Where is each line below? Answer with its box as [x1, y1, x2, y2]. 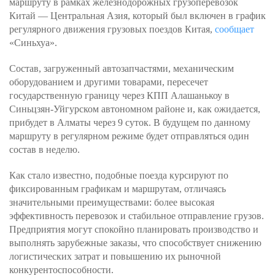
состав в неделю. [9, 144, 80, 155]
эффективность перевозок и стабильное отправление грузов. [9, 211, 264, 221]
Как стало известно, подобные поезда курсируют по [9, 170, 228, 180]
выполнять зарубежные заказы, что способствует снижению [9, 238, 261, 248]
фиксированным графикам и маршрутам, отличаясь [9, 184, 226, 194]
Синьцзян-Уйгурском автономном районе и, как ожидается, [9, 104, 260, 114]
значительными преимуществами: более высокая [9, 197, 214, 207]
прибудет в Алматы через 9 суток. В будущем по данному [9, 117, 250, 128]
